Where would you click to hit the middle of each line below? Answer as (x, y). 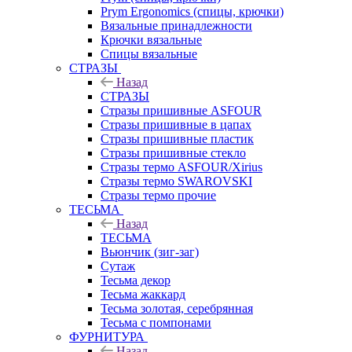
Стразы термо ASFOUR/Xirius (181, 167)
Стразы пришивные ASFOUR (181, 110)
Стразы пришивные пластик (177, 138)
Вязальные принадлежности (176, 25)
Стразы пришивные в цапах (176, 124)
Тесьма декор (136, 280)
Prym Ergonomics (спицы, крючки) (192, 11)
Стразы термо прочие (158, 195)
